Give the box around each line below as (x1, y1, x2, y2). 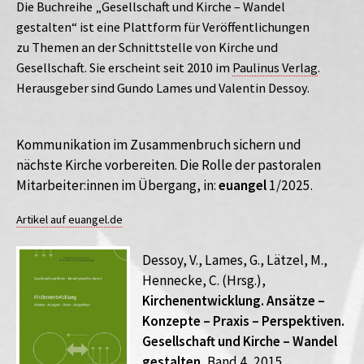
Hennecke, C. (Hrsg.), (142, 271, 266, 290)
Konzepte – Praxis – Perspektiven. (142, 312, 344, 331)
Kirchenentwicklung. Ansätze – (142, 292, 325, 310)
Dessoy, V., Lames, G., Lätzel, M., (142, 251, 327, 270)
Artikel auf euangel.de (16, 212, 123, 227)
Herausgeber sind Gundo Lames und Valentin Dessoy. (16, 80, 310, 96)
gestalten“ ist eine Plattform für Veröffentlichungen (16, 19, 310, 35)
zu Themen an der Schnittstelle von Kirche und (16, 39, 278, 55)
